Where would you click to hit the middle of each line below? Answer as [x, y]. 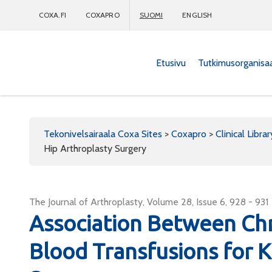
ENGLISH [197, 15]
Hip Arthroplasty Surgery [95, 148]
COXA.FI [53, 15]
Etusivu [171, 63]
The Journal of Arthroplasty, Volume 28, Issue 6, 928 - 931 [149, 202]
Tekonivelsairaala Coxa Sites [103, 134]
